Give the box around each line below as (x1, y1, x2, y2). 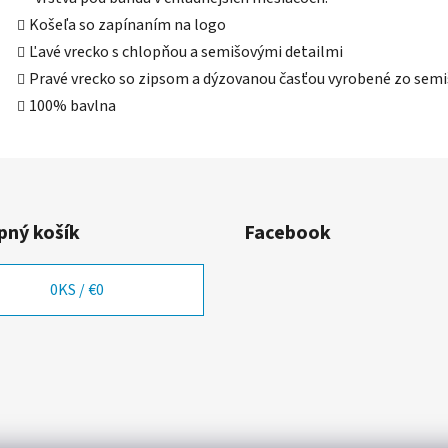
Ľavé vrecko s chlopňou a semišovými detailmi (29, 41, 343, 64)
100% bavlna (29, 95, 116, 118)
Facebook (244, 219, 331, 248)
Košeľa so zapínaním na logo (29, 14, 226, 37)
